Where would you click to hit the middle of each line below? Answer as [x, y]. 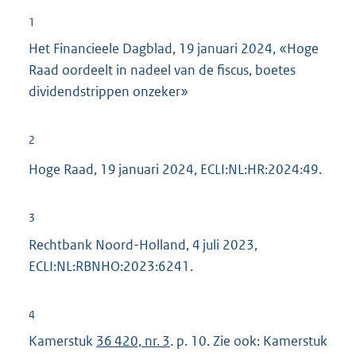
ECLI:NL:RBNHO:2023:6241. [111, 266]
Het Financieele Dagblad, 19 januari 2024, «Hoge [174, 49]
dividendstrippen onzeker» [108, 92]
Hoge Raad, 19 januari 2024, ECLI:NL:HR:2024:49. [175, 170]
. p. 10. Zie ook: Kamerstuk [249, 341]
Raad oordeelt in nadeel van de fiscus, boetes [162, 70]
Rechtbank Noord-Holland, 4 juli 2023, [143, 244]
